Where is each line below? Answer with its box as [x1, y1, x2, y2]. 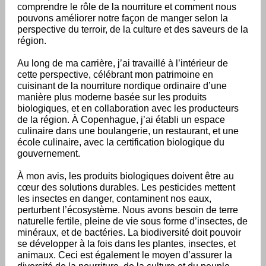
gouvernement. [17, 148, 83, 159]
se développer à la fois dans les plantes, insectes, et [17, 239, 236, 249]
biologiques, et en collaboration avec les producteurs [17, 103, 239, 113]
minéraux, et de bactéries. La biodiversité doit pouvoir [17, 227, 241, 237]
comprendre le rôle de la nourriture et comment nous [17, 2, 236, 12]
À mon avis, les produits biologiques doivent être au [17, 171, 234, 181]
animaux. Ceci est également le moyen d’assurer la [17, 250, 232, 260]
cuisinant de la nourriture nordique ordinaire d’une [17, 81, 227, 91]
